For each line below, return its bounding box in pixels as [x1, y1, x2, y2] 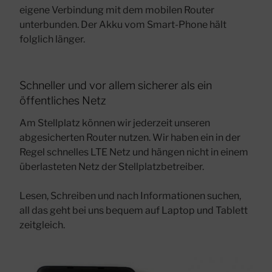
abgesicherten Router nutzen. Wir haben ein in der [19, 132, 240, 144]
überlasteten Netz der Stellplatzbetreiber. [19, 161, 204, 173]
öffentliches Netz [19, 93, 106, 107]
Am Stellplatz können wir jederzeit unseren [19, 117, 210, 129]
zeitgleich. [19, 219, 65, 231]
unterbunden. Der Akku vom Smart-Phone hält [19, 18, 226, 30]
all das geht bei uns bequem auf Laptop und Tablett [19, 205, 248, 217]
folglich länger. [19, 33, 85, 45]
